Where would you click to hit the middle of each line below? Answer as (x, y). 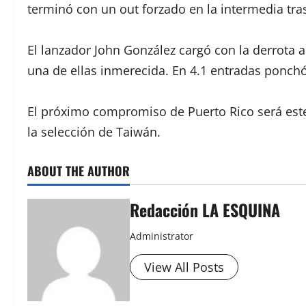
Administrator (162, 236)
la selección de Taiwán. (94, 132)
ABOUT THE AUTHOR (79, 171)
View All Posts (184, 267)
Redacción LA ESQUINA (205, 210)
